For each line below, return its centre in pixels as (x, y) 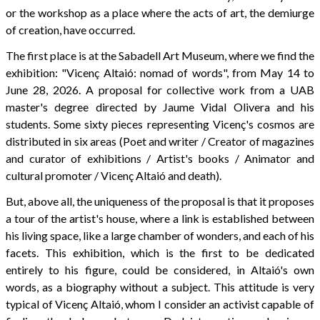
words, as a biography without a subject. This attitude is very (160, 287)
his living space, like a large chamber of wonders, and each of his (160, 236)
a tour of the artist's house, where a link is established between (160, 219)
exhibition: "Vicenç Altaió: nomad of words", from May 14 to (160, 73)
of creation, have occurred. (70, 30)
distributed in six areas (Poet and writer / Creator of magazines (160, 141)
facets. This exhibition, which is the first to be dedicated (160, 253)
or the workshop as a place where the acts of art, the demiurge (160, 13)
